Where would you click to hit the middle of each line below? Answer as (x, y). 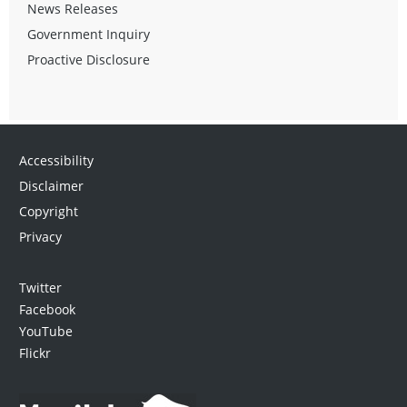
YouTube (45, 331)
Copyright (48, 211)
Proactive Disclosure (89, 59)
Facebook (47, 309)
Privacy (40, 236)
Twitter (40, 287)
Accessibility (56, 160)
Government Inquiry (89, 34)
